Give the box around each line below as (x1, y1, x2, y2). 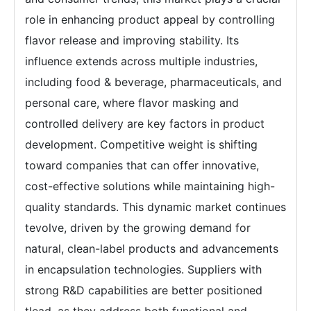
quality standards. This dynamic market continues (25, 200, 286, 215)
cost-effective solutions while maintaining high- (25, 179, 275, 194)
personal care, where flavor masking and (25, 96, 239, 110)
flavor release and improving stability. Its (25, 33, 239, 48)
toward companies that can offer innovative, (25, 158, 259, 173)
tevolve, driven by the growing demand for (25, 221, 251, 235)
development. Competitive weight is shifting (25, 137, 258, 152)
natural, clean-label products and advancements (25, 242, 278, 256)
